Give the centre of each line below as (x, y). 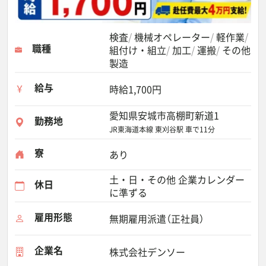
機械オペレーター (172, 37)
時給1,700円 (135, 89)
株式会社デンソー (147, 252)
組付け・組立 (138, 50)
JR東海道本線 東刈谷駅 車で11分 (162, 129)
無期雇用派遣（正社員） (157, 218)
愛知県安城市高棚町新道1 (164, 115)
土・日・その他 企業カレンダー (177, 179)
